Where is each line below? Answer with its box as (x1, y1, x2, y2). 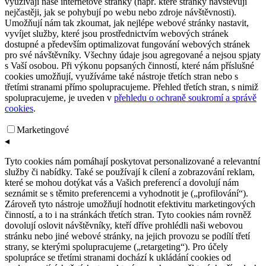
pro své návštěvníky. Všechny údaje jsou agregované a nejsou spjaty (5, 49, 261, 60)
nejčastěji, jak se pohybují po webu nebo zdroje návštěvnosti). (5, 7, 236, 17)
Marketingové (17, 124, 69, 135)
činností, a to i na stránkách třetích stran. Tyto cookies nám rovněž (5, 209, 251, 220)
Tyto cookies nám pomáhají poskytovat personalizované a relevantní (5, 156, 260, 166)
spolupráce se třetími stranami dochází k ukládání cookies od (5, 252, 231, 262)
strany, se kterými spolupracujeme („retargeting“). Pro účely (5, 241, 228, 252)
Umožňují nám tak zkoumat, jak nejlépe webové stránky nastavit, (5, 17, 249, 28)
